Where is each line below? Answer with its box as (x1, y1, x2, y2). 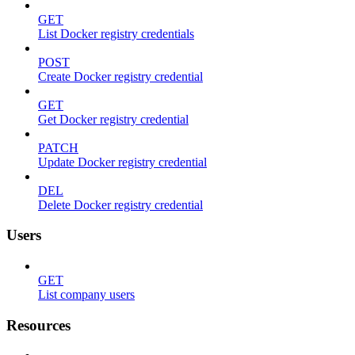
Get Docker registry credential (38, 112, 189, 126)
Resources (6, 316, 71, 334)
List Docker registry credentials (38, 26, 194, 40)
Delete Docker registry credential (38, 197, 203, 212)
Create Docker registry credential (38, 69, 203, 83)
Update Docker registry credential (38, 155, 207, 169)
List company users (38, 287, 135, 301)
